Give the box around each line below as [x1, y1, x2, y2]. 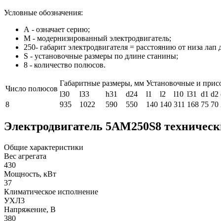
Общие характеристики [4, 143, 83, 151]
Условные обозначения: [4, 8, 83, 17]
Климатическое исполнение [4, 187, 98, 196]
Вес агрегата [4, 151, 46, 160]
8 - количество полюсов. [24, 60, 106, 69]
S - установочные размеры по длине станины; [24, 51, 178, 60]
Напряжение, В [4, 205, 56, 214]
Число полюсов [5, 84, 58, 93]
